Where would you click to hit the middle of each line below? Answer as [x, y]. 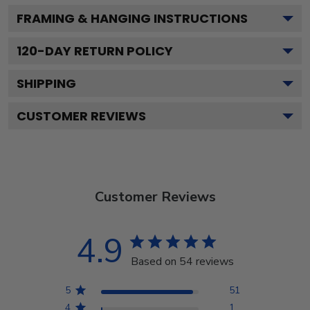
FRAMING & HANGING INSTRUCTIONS [132, 18]
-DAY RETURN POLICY [105, 51]
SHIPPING [46, 83]
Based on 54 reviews [182, 261]
